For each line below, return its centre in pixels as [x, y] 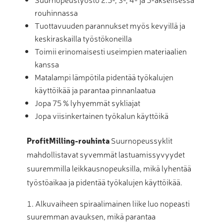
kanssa [47, 64]
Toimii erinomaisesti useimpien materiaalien [111, 51]
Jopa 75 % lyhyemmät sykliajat [87, 102]
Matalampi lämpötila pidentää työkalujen [104, 77]
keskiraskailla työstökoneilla [83, 38]
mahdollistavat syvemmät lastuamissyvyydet [106, 154]
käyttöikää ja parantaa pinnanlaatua [95, 89]
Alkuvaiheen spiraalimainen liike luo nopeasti [112, 203]
